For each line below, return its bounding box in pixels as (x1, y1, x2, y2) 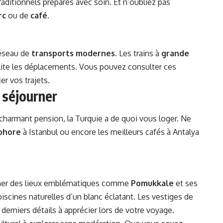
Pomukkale (131, 178, 174, 189)
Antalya (173, 126, 199, 137)
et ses (174, 178, 198, 189)
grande (161, 48, 189, 59)
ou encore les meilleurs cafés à (58, 126, 173, 137)
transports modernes (31, 48, 115, 59)
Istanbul (29, 126, 58, 137)
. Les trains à (115, 48, 161, 59)
